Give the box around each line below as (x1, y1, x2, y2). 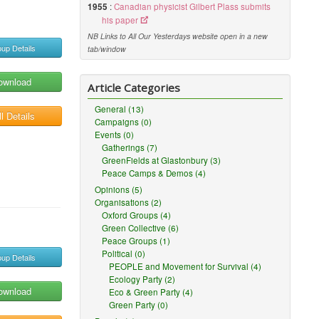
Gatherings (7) (102, 142, 158, 153)
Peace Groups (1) (102, 235, 171, 246)
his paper (102, 14, 139, 26)
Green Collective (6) (102, 222, 179, 234)
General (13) (95, 103, 145, 115)
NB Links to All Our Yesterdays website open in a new (88, 31, 268, 41)
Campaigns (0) (95, 116, 152, 127)
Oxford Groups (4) (102, 209, 172, 221)
